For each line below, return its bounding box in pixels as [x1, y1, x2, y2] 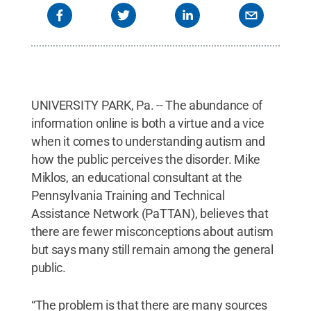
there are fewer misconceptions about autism [31, 224, 274, 239]
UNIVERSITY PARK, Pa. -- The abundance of [31, 97, 262, 112]
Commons [31, 3, 82, 17]
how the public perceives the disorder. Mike [31, 151, 261, 167]
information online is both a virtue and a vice [31, 115, 264, 131]
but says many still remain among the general [31, 242, 274, 257]
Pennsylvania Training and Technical [31, 187, 225, 203]
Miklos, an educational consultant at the [31, 169, 242, 185]
